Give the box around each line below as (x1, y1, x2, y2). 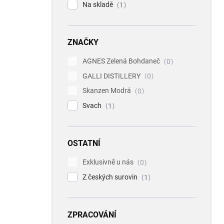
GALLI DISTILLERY (82, 71, 142, 80)
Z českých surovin (82, 172, 139, 181)
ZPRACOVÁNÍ (67, 209, 116, 219)
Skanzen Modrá (82, 86, 132, 95)
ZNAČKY (67, 37, 98, 47)
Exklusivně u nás (82, 158, 135, 166)
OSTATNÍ (67, 138, 100, 148)
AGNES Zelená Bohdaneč (82, 56, 161, 65)
